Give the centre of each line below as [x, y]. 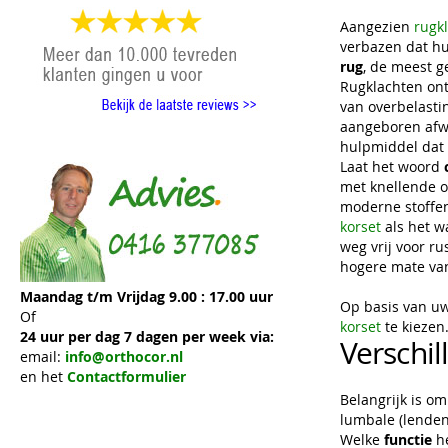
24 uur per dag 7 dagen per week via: [147, 337]
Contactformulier [126, 377]
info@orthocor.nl [124, 357]
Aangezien [377, 27]
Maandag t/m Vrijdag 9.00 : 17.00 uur [146, 297]
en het [43, 377]
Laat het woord [392, 167]
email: [42, 357]
